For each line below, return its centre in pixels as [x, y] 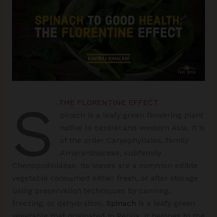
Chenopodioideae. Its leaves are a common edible [105, 165]
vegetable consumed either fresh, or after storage [105, 178]
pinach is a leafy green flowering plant [132, 115]
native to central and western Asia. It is [133, 127]
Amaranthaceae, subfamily [111, 153]
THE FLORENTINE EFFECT [108, 102]
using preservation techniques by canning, [91, 190]
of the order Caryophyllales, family [125, 140]
